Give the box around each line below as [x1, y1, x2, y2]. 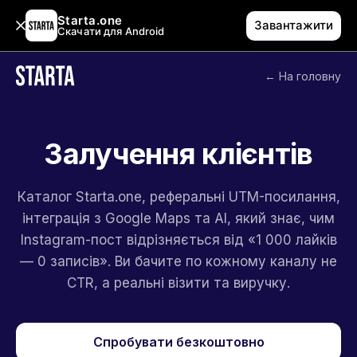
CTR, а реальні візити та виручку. [67, 275, 290, 291]
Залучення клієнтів [44, 136, 313, 171]
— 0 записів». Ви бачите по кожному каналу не [20, 253, 337, 269]
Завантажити [254, 18, 333, 33]
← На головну [265, 69, 341, 83]
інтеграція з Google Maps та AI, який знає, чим [22, 210, 335, 226]
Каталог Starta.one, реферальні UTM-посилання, [17, 189, 340, 205]
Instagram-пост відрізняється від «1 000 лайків [20, 232, 337, 248]
